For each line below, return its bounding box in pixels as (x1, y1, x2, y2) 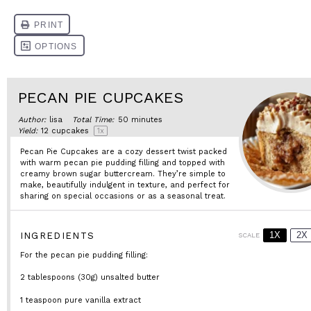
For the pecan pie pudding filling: (19, 250, 148, 260)
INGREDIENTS (19, 230, 95, 241)
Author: (18, 115, 46, 124)
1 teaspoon (19, 295, 62, 305)
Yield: (18, 126, 37, 135)
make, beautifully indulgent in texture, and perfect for (19, 180, 230, 190)
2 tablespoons (19, 273, 75, 282)
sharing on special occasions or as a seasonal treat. (19, 191, 226, 201)
